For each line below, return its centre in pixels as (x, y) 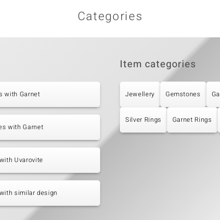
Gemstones (183, 94)
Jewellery (140, 94)
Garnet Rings (192, 120)
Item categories (158, 64)
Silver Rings (143, 120)
